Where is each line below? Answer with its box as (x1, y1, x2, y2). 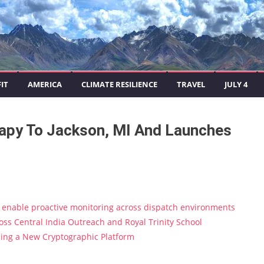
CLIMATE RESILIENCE (81, 79, 157, 90)
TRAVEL (177, 79, 205, 90)
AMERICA (28, 79, 62, 90)
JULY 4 (225, 79, 247, 90)
